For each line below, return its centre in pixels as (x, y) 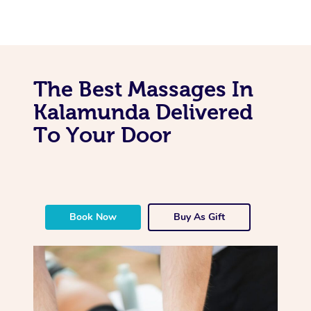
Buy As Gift (200, 217)
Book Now (93, 217)
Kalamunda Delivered (143, 111)
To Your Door (102, 134)
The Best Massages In (143, 89)
